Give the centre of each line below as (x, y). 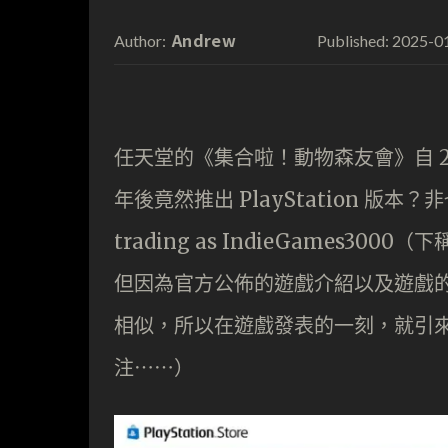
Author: (140, 40)
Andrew (204, 39)
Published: (352, 40)
